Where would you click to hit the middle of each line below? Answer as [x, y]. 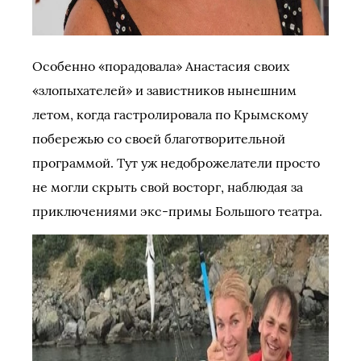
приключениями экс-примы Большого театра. [177, 211]
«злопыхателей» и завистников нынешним [164, 90]
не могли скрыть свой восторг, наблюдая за [168, 187]
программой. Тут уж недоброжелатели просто [176, 163]
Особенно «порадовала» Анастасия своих [161, 66]
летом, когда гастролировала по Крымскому [170, 114]
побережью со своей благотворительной [159, 139]
